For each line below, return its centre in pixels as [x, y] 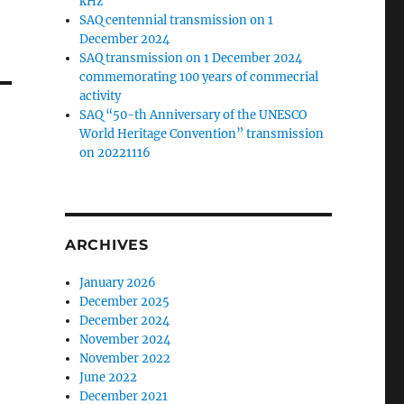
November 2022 [125, 358]
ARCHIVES [106, 245]
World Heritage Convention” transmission [202, 134]
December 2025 [125, 302]
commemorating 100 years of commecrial [199, 77]
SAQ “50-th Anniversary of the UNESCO [193, 115]
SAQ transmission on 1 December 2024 [191, 58]
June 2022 [109, 377]
